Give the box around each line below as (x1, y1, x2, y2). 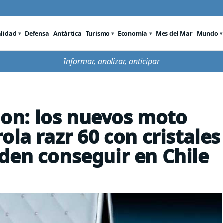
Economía (117, 29, 148, 38)
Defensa (25, 29, 49, 38)
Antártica (53, 29, 82, 38)
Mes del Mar (155, 29, 193, 38)
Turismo (85, 29, 110, 38)
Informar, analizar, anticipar (63, 56, 160, 67)
